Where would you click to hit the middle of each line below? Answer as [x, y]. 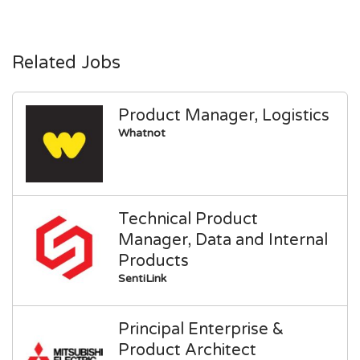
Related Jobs [66, 63]
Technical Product [188, 219]
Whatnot [142, 133]
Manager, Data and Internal [223, 240]
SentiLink [143, 278]
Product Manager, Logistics [224, 116]
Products [154, 261]
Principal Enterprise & [201, 329]
